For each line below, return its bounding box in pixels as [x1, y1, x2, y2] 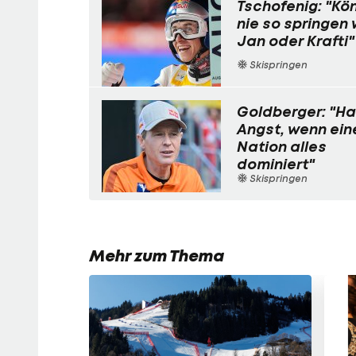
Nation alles [237, 137, 327, 157]
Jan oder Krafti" [237, 32, 354, 51]
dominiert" [237, 155, 315, 174]
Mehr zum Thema [89, 246, 224, 267]
